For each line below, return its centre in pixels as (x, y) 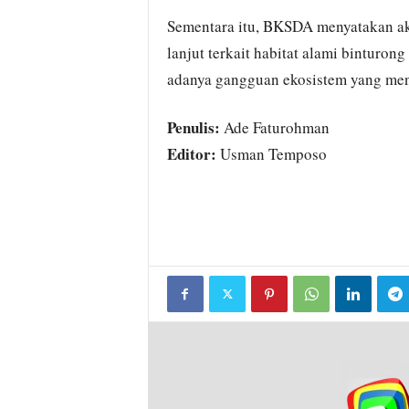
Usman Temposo (271, 154)
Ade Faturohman (274, 127)
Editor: (191, 154)
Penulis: (193, 127)
